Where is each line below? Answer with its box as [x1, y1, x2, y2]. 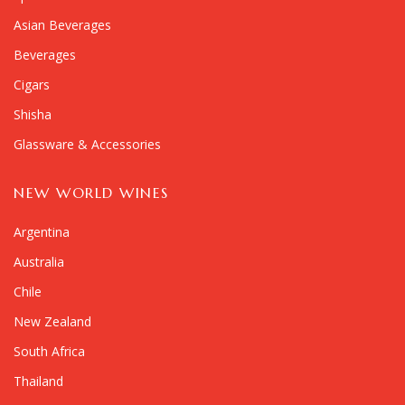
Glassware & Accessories [14, 135, 161, 153]
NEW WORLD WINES [14, 183, 169, 202]
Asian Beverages [14, 15, 111, 33]
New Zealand [14, 312, 91, 330]
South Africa [14, 342, 85, 360]
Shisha [14, 105, 52, 123]
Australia [14, 252, 64, 270]
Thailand [14, 372, 63, 390]
